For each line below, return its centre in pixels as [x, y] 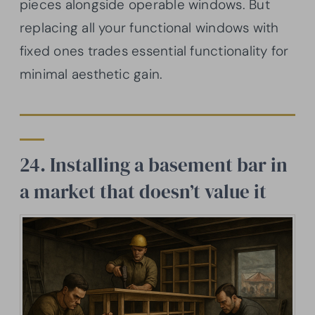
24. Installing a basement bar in [154, 165]
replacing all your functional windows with [149, 28]
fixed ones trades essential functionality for [154, 51]
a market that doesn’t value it [143, 192]
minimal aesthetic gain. [91, 75]
